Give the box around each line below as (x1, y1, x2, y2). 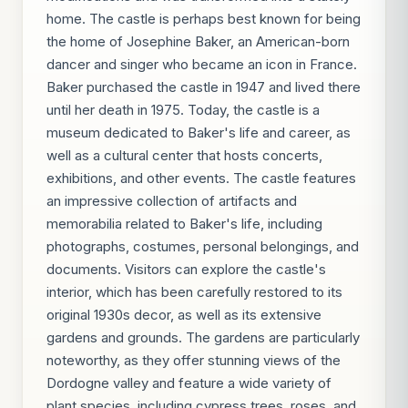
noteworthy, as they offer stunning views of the (46, 352, 341, 369)
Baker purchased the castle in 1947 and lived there (46, 78, 361, 96)
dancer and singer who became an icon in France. (46, 56, 357, 73)
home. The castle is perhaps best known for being (46, 10, 361, 27)
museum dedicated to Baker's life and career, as (46, 124, 351, 141)
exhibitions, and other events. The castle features (46, 169, 356, 187)
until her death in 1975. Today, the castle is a (46, 101, 320, 118)
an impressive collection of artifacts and (46, 192, 297, 209)
